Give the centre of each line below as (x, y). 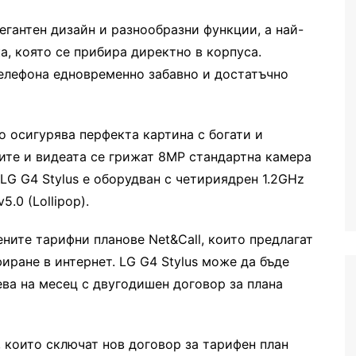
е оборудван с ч (131, 179)
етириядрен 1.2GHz (244, 179)
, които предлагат (257, 239)
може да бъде (246, 261)
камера (288, 157)
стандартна (227, 157)
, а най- (281, 29)
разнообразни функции (182, 29)
